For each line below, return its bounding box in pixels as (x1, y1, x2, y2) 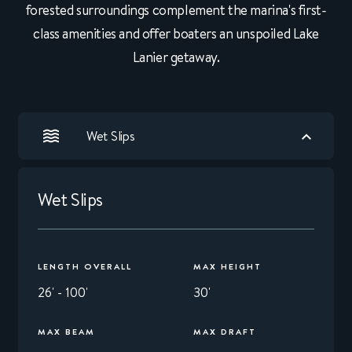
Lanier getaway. (132, 47, 220, 68)
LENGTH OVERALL (38, 260, 132, 273)
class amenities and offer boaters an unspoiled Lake (32, 24, 320, 44)
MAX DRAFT (193, 325, 256, 338)
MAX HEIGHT (193, 260, 262, 273)
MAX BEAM (38, 325, 95, 338)
